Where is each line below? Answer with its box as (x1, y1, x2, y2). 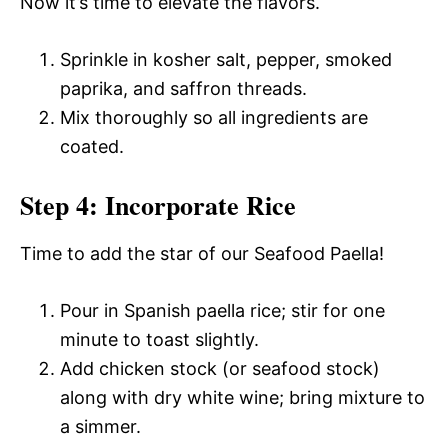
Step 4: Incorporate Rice (20, 186, 296, 224)
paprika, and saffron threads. (60, 78, 307, 99)
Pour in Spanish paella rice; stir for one (60, 300, 385, 321)
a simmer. (60, 416, 141, 437)
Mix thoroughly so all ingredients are (60, 107, 368, 128)
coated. (60, 136, 124, 157)
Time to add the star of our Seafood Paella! (20, 243, 384, 264)
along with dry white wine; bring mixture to (60, 387, 425, 408)
